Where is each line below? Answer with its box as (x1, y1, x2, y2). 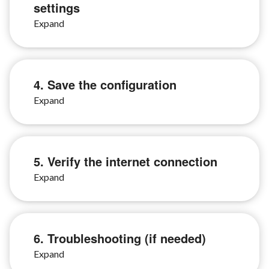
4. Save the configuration (34, 76, 177, 93)
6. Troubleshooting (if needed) (34, 229, 206, 247)
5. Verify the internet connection (34, 153, 217, 170)
